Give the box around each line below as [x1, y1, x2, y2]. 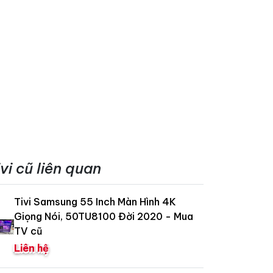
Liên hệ [14, 241, 49, 254]
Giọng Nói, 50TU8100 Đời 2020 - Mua [14, 210, 193, 222]
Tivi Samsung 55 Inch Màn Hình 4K [14, 195, 176, 208]
